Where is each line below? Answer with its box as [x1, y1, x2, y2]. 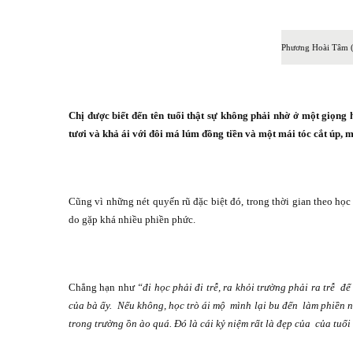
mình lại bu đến [230, 299, 298, 312]
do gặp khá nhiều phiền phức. [69, 214, 195, 226]
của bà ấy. [69, 299, 113, 312]
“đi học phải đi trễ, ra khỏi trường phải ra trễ [134, 281, 336, 294]
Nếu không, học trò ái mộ [117, 299, 226, 312]
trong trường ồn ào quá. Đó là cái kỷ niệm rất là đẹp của [69, 318, 310, 330]
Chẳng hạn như [69, 281, 135, 294]
